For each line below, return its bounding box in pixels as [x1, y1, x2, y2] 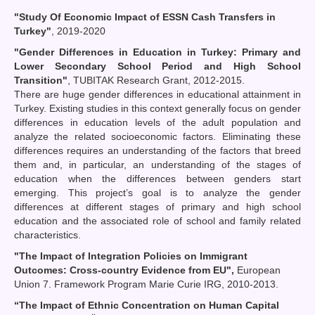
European [234, 264, 281, 276]
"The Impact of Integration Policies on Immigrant [14, 250, 247, 262]
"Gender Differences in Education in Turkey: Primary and [14, 46, 301, 58]
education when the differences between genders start [14, 172, 301, 184]
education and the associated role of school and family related [14, 214, 301, 226]
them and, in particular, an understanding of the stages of [14, 158, 301, 170]
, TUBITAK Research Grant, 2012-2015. [67, 74, 245, 86]
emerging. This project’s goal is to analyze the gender [14, 186, 301, 198]
